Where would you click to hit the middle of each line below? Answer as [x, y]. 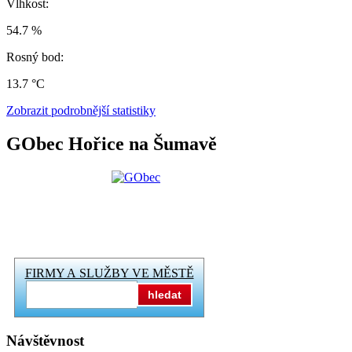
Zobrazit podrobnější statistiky [81, 111]
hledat [165, 294]
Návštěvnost [45, 340]
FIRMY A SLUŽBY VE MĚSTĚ [109, 273]
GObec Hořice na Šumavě [112, 144]
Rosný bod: [35, 57]
